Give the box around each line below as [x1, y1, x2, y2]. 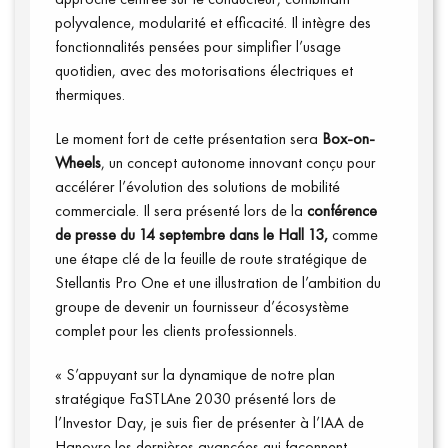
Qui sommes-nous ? [246, 330, 371, 352]
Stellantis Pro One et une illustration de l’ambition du [55, 272, 381, 293]
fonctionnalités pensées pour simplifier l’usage [55, 36, 341, 57]
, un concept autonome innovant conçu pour [101, 152, 376, 173]
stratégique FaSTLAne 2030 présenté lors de [55, 388, 336, 409]
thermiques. [55, 84, 125, 105]
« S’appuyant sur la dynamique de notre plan [55, 364, 335, 385]
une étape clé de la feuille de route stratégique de [55, 248, 367, 269]
